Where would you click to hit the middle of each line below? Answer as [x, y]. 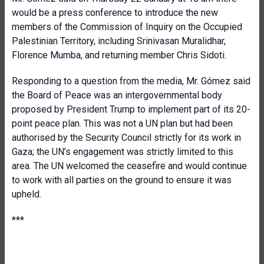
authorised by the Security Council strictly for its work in [126, 138]
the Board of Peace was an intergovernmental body [117, 95]
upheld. [27, 194]
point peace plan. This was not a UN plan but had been [122, 123]
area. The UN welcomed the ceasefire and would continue [129, 166]
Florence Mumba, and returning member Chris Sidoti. [119, 55]
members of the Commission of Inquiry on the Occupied [127, 27]
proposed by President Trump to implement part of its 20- [131, 109]
